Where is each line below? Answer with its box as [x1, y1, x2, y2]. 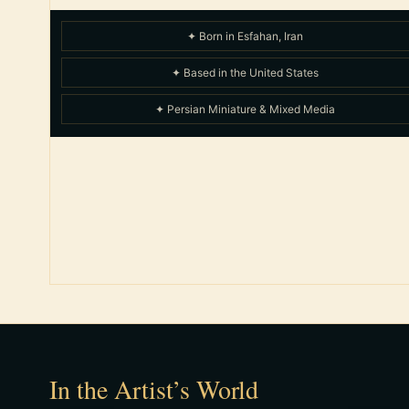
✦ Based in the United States [172, 66, 320, 80]
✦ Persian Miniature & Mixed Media [155, 102, 336, 117]
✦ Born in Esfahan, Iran [187, 29, 304, 44]
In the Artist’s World [48, 372, 258, 407]
